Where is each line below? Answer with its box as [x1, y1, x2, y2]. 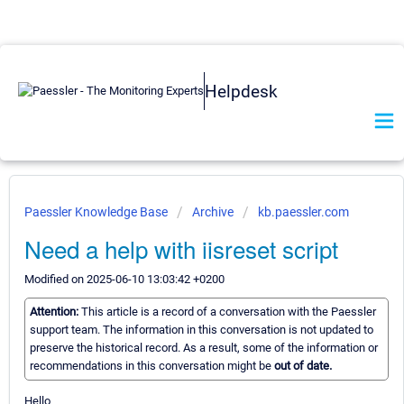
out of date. [274, 359, 332, 373]
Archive [192, 205, 234, 219]
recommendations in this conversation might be [30, 359, 274, 373]
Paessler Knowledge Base [24, 205, 170, 219]
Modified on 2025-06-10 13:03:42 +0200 [24, 272, 225, 286]
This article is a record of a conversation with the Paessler [81, 305, 376, 319]
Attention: [30, 305, 81, 319]
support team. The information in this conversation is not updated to [30, 323, 373, 337]
